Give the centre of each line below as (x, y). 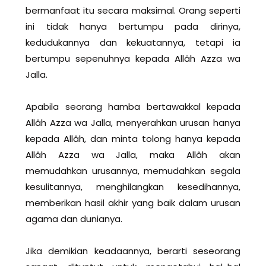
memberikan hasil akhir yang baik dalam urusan (133, 203)
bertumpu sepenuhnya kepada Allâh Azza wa (133, 59)
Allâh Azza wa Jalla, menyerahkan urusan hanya (133, 123)
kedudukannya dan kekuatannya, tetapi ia (133, 43)
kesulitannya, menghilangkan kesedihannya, (133, 187)
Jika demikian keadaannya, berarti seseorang (133, 251)
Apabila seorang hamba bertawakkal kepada (133, 107)
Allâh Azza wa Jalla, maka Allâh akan (133, 155)
